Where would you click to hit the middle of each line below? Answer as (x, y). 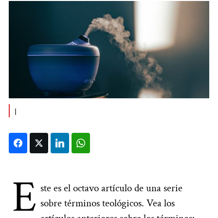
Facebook (43, 143)
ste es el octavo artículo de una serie (111, 188)
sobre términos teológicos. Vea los (108, 203)
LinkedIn (82, 143)
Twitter (60, 143)
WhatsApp (107, 143)
